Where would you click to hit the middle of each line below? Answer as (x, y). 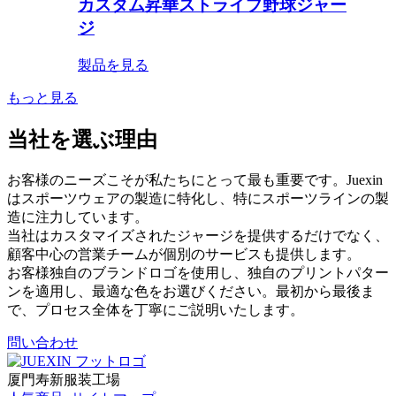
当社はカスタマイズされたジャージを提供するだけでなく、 (198, 235)
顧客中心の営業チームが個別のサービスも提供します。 (184, 254)
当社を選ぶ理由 (82, 139)
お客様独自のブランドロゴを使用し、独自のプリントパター (198, 272)
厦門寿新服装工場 (64, 379)
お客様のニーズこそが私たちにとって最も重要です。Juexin (195, 179)
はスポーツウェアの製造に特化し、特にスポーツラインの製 (198, 198)
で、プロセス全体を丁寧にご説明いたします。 (156, 309)
